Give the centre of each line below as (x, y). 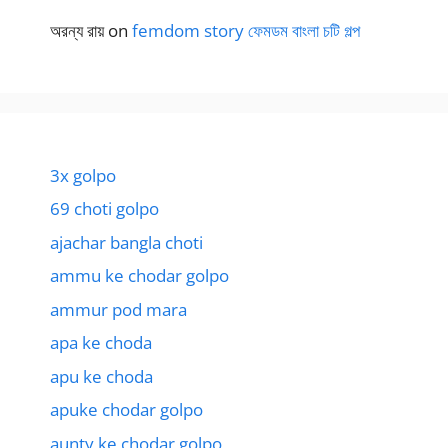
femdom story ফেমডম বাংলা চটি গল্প (246, 30)
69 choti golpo (104, 209)
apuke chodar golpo (126, 410)
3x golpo (83, 175)
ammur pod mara (118, 309)
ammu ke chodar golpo (139, 276)
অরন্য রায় (77, 30)
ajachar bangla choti (126, 242)
